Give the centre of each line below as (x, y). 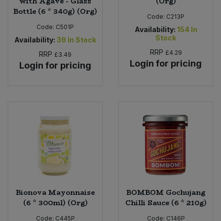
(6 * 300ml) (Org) (55, 203)
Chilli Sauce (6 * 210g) (166, 203)
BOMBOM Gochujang (166, 192)
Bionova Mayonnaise (55, 192)
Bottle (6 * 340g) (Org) (55, 12)
